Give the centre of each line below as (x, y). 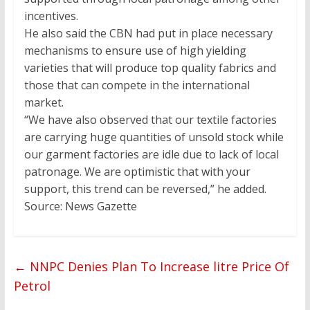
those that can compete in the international (137, 85)
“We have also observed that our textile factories (150, 120)
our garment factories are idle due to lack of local (151, 155)
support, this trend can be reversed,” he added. (145, 189)
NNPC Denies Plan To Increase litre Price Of (157, 267)
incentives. (51, 16)
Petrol (32, 286)
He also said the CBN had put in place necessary (148, 34)
